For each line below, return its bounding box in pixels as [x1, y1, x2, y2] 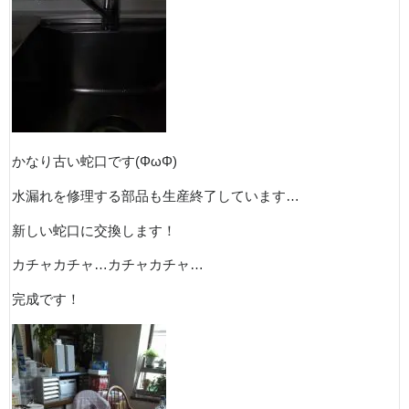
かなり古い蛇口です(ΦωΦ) [12, 154, 177, 170]
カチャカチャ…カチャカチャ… [12, 257, 204, 273]
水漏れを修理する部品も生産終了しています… [12, 189, 299, 204]
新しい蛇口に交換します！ [12, 223, 176, 238]
